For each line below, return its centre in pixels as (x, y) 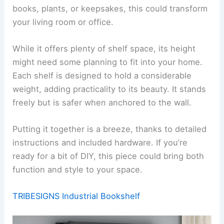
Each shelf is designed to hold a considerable (102, 75)
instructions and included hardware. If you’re (100, 143)
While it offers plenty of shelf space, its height (104, 48)
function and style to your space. (78, 170)
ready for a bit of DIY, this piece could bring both (108, 156)
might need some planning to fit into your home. (108, 62)
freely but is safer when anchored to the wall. (102, 102)
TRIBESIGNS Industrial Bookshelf (76, 196)
